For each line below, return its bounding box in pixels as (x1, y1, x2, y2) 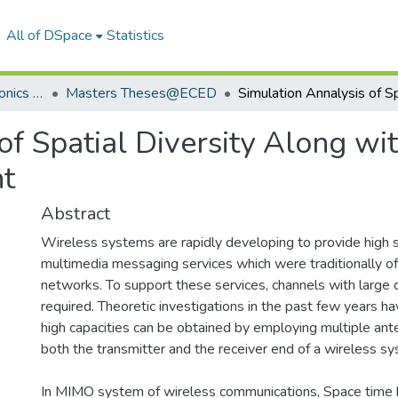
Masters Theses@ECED (66, 84, 217, 103)
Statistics (106, 26, 164, 45)
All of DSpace (5, 26, 92, 45)
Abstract (41, 202, 110, 226)
